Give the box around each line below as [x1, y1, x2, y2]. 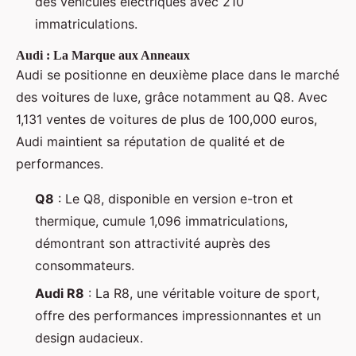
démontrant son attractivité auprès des [35, 235, 270, 252]
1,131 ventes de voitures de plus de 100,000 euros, [16, 111, 317, 128]
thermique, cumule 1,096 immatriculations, [35, 213, 288, 230]
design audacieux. [35, 329, 143, 346]
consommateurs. [35, 257, 134, 274]
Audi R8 [35, 284, 84, 301]
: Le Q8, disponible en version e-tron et [54, 191, 293, 207]
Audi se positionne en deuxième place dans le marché [16, 67, 339, 83]
